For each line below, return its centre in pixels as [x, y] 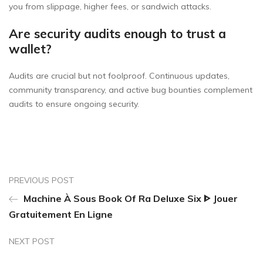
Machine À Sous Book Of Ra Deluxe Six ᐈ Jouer [129, 199]
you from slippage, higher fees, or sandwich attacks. [110, 7]
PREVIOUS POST [41, 181]
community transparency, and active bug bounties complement [131, 90]
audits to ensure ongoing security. [74, 104]
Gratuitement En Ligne [61, 215]
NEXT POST [32, 242]
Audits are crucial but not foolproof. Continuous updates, [119, 76]
